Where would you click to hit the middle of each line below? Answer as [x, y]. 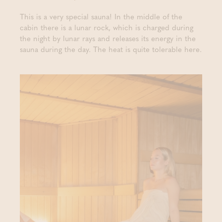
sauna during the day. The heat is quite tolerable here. [111, 49]
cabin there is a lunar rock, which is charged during [107, 27]
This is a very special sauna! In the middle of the [101, 16]
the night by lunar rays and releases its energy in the [108, 38]
